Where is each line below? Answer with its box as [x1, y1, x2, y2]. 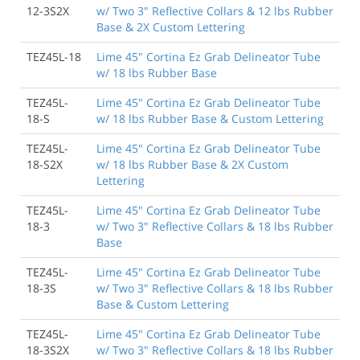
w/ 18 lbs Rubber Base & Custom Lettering [96, 110, 324, 126]
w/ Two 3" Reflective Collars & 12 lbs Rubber [96, 2, 333, 18]
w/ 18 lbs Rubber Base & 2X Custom [96, 156, 288, 172]
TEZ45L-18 [27, 48, 81, 64]
